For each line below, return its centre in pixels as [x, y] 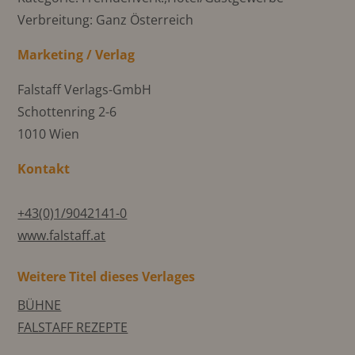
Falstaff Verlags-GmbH [85, 89]
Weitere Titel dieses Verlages [107, 276]
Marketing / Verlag [76, 54]
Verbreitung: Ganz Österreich [106, 19]
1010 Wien [49, 134]
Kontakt [44, 168]
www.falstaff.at [62, 235]
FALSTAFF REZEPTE [73, 327]
